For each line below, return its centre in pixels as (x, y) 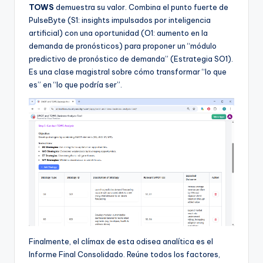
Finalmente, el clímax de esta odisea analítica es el (121, 242)
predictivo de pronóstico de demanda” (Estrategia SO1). (131, 58)
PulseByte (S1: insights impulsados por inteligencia (120, 20)
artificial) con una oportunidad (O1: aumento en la (118, 33)
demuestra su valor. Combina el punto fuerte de (141, 7)
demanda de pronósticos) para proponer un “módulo (123, 45)
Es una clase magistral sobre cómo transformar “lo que (128, 71)
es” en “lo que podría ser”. (75, 84)
